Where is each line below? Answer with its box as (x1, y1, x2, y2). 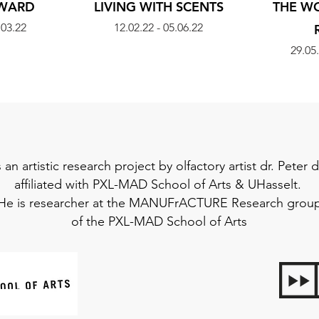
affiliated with (14, 177, 93, 192)
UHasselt (247, 177, 298, 192)
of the (71, 214, 108, 229)
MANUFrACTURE (128, 195, 228, 211)
